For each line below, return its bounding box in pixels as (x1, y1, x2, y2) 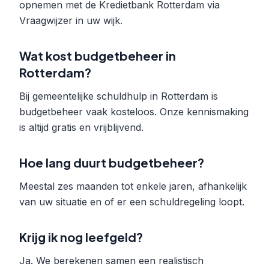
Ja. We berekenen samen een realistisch (19, 255, 204, 267)
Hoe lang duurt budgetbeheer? (19, 155, 204, 170)
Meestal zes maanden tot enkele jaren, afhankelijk (19, 180, 247, 192)
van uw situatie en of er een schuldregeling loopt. (19, 196, 244, 208)
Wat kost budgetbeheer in (19, 48, 176, 63)
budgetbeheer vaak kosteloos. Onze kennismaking (19, 106, 249, 118)
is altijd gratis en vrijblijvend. (19, 121, 144, 133)
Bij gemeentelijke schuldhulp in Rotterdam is (19, 90, 218, 102)
